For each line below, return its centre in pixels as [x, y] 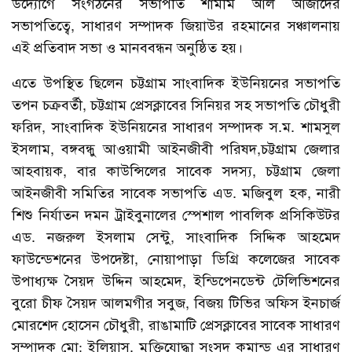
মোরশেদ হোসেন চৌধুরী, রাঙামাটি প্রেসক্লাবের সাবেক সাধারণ [176, 325]
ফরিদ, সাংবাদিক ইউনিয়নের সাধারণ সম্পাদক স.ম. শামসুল [176, 127]
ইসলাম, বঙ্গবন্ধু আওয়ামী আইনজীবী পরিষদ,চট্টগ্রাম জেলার [176, 149]
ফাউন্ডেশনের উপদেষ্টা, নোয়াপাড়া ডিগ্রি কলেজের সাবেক [176, 259]
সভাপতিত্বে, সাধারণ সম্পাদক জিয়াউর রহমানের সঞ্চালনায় [176, 26]
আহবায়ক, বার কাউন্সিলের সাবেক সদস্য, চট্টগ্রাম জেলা [176, 171]
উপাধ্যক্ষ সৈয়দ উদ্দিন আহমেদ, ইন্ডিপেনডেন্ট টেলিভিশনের [176, 281]
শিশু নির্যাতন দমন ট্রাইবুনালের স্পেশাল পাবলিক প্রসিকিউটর [176, 215]
